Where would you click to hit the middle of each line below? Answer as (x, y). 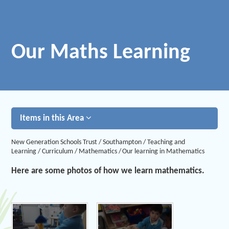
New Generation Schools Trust (54, 142)
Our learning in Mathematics (164, 151)
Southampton (122, 142)
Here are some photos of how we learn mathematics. (108, 171)
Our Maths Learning (101, 53)
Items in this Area (53, 119)
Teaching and (166, 142)
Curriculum (58, 151)
